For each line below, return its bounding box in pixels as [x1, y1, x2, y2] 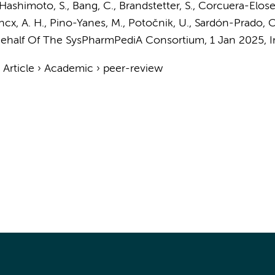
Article [2, 63, 34, 74]
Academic [44, 63, 93, 74]
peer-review [103, 63, 163, 74]
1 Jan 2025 [209, 35, 264, 46]
